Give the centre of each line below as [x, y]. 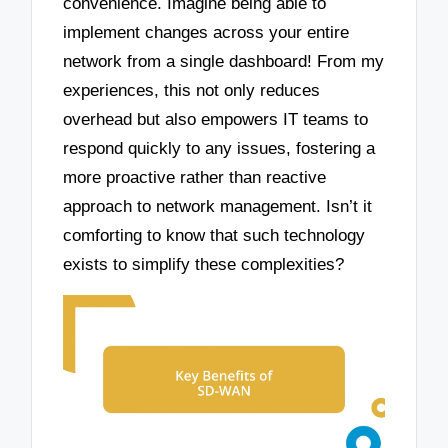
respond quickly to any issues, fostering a [219, 149]
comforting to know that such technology [214, 236]
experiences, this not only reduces [192, 91]
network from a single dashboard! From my [224, 62]
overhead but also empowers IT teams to [216, 120]
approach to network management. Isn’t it [218, 207]
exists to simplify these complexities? [204, 265]
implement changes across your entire [206, 33]
